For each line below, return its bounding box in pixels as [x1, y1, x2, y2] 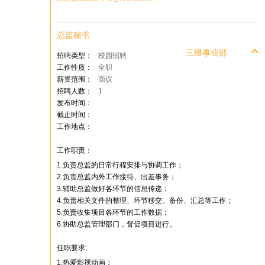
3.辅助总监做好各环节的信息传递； [57, 185, 169, 193]
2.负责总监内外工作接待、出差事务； [57, 173, 176, 181]
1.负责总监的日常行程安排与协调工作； [57, 161, 183, 169]
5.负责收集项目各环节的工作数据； [57, 208, 169, 216]
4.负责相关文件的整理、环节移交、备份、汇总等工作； [57, 196, 233, 205]
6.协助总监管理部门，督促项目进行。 [57, 220, 176, 228]
